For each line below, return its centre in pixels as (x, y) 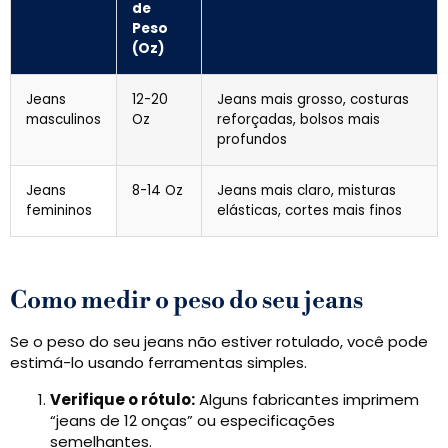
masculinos (63, 120)
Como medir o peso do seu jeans (186, 301)
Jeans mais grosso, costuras (313, 100)
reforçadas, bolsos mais (298, 120)
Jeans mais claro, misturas (306, 191)
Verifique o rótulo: (122, 400)
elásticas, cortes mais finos (309, 211)
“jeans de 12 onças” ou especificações (192, 421)
